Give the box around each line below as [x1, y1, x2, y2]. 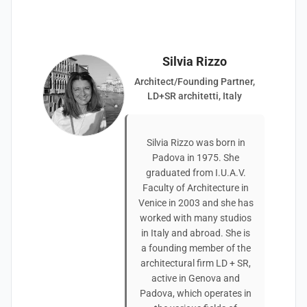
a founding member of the [140, 243, 251, 254]
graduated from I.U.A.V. [145, 167, 246, 178]
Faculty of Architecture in [143, 182, 249, 193]
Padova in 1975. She [152, 152, 239, 163]
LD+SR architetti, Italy [147, 90, 242, 101]
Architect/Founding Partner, [134, 76, 255, 87]
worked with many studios [140, 212, 251, 223]
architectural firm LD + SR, [140, 258, 251, 269]
